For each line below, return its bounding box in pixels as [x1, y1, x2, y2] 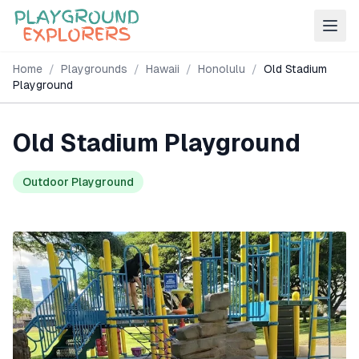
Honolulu [198, 63, 245, 75]
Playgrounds [61, 63, 127, 75]
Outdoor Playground [22, 175, 134, 188]
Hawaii [146, 63, 179, 75]
